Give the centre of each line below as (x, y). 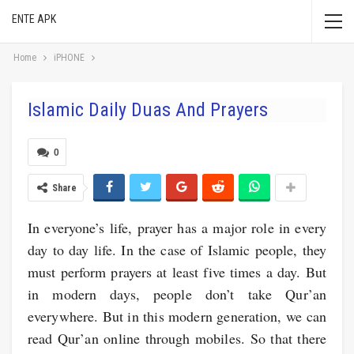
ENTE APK (34, 19)
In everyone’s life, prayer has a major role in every (177, 228)
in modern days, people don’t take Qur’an (177, 294)
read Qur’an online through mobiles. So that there (177, 338)
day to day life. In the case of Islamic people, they (177, 250)
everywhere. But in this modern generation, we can (177, 316)
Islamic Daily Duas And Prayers (160, 110)
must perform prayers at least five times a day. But (177, 272)
